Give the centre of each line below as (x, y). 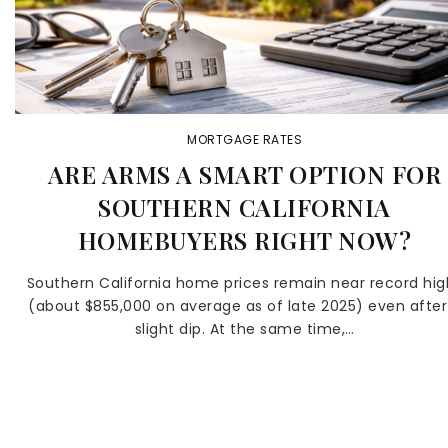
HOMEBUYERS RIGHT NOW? (244, 240)
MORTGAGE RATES (244, 139)
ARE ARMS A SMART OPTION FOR (244, 174)
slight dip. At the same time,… (244, 329)
